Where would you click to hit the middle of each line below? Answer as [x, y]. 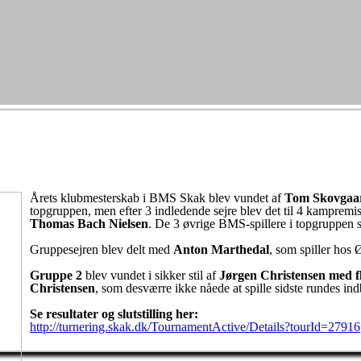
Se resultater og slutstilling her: [114, 314]
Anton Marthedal [221, 249]
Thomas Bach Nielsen [89, 224]
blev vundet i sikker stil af [151, 275]
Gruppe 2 [56, 275]
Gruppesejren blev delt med [102, 249]
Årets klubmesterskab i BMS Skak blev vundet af [157, 198]
